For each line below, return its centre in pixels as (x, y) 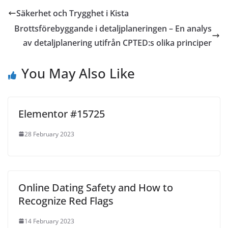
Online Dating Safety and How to (96, 187)
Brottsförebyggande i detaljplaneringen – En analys (113, 28)
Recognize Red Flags (66, 201)
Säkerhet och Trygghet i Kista (73, 13)
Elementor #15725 (62, 113)
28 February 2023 (49, 134)
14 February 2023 (49, 221)
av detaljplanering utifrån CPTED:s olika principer (117, 42)
